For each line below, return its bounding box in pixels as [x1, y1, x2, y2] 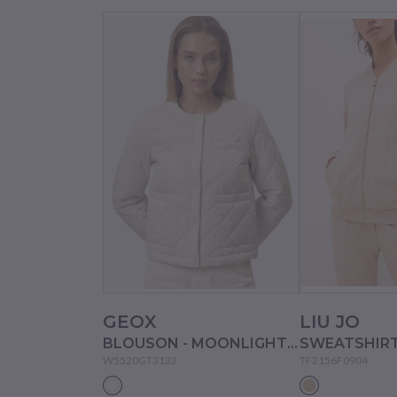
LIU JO [300, 311, 361, 333]
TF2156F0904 [300, 354, 369, 368]
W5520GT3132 [102, 354, 177, 368]
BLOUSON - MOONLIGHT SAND [286, 335, 298, 353]
